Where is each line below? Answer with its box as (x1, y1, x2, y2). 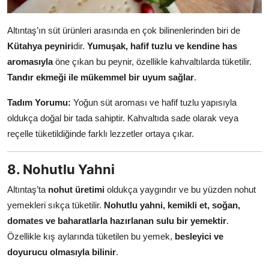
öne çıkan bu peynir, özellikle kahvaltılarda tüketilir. (53, 56, 252, 67)
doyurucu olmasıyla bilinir (7, 246, 116, 257)
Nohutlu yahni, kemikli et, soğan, (104, 199, 240, 210)
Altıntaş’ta (7, 184, 48, 195)
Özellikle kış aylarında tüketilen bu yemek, (7, 231, 175, 241)
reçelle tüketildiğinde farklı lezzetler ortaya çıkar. (7, 128, 194, 139)
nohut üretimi (48, 184, 104, 195)
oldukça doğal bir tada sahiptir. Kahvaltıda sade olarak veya (7, 112, 238, 123)
